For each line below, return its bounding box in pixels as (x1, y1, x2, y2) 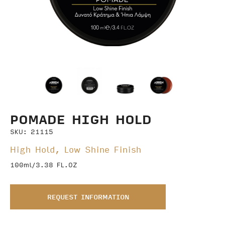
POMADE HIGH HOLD (10, 108, 152, 129)
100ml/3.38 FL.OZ (10, 159, 77, 170)
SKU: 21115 (10, 126, 53, 137)
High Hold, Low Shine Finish (10, 142, 141, 156)
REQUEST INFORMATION (47, 191, 129, 202)
